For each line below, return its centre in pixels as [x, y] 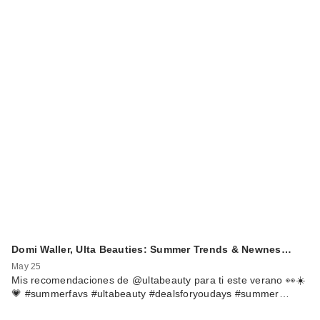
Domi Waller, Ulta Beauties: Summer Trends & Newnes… [151, 249]
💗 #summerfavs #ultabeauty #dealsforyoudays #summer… [150, 293]
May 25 [26, 266]
